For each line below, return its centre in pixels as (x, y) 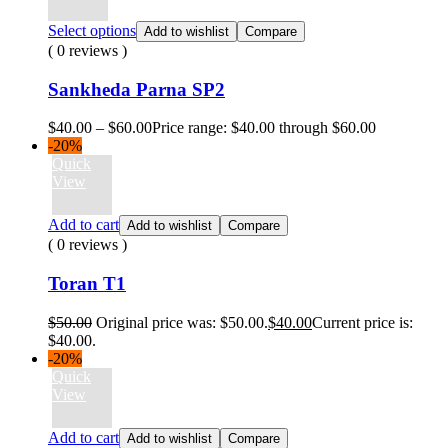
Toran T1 (87, 284)
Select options (92, 30)
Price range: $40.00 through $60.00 (264, 128)
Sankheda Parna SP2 (136, 89)
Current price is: (362, 322)
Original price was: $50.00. (182, 322)
